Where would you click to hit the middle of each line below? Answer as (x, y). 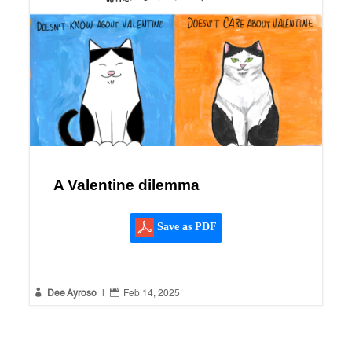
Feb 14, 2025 (151, 294)
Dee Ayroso (71, 294)
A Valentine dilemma (126, 185)
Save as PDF (185, 227)
